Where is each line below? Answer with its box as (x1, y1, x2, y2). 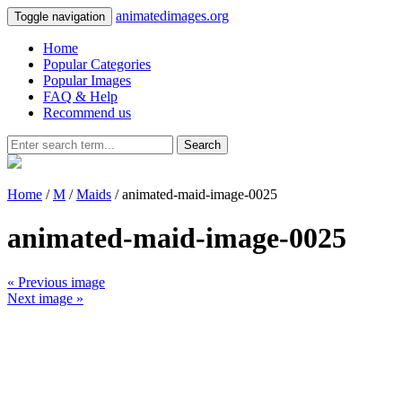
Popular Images (43, 73, 131, 88)
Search (184, 138, 221, 152)
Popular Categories (43, 57, 151, 72)
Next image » (7, 290, 83, 306)
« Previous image (7, 274, 105, 290)
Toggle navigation (14, 10, 105, 23)
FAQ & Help (43, 89, 118, 104)
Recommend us (43, 105, 131, 120)
